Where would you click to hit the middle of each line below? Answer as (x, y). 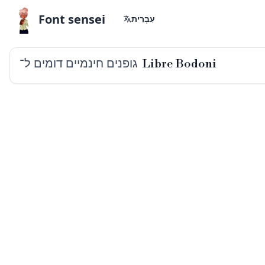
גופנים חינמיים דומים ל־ (78, 63)
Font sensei (72, 19)
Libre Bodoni (179, 63)
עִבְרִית (143, 19)
